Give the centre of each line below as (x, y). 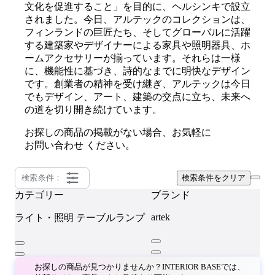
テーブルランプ (110, 218)
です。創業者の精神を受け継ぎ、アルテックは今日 (137, 84)
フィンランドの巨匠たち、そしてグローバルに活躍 (137, 32)
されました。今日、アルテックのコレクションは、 (137, 19)
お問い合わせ (54, 145)
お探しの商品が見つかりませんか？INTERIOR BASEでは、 (140, 267)
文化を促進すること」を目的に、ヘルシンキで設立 (137, 6)
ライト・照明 (44, 218)
